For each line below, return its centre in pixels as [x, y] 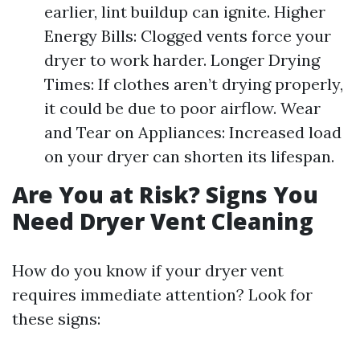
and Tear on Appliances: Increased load [193, 132]
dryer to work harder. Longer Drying [182, 60]
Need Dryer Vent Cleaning [163, 221]
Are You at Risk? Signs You [165, 194]
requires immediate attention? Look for [162, 295]
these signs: [56, 319]
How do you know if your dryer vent [148, 270]
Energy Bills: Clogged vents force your [188, 36]
